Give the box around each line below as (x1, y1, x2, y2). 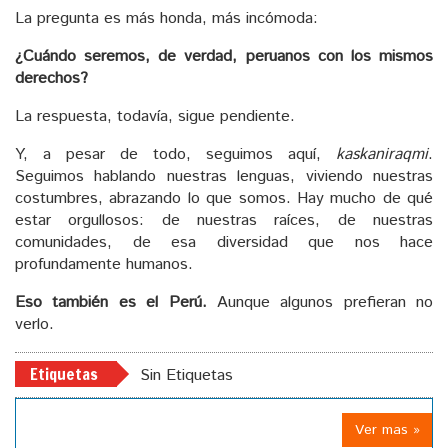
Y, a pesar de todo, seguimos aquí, (15, 143, 336, 167)
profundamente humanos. (15, 253, 193, 277)
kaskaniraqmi (336, 143, 428, 167)
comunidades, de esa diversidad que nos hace (15, 231, 433, 255)
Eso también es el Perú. (15, 291, 207, 315)
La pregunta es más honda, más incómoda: (15, 7, 318, 31)
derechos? (15, 67, 88, 91)
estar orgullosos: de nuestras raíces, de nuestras (15, 209, 433, 233)
